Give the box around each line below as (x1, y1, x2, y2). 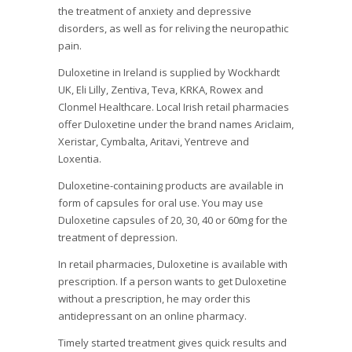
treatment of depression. (58, 230, 178, 245)
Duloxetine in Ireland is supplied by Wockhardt (58, 65, 280, 80)
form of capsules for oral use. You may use (58, 196, 263, 211)
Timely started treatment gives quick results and (58, 335, 287, 350)
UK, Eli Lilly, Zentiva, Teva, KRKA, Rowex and (58, 82, 263, 97)
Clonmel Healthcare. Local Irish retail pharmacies (58, 100, 289, 115)
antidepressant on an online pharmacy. (58, 309, 247, 324)
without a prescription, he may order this (58, 291, 251, 306)
